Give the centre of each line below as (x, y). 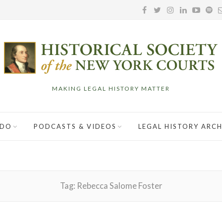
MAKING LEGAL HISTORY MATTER (111, 88)
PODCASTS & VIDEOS (75, 126)
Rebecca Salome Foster (119, 186)
